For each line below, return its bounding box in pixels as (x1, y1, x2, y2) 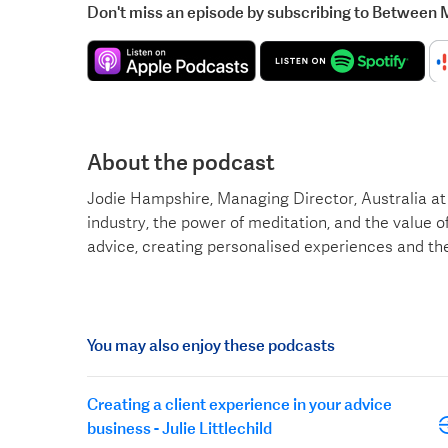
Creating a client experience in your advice (87, 394, 392, 414)
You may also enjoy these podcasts (87, 335, 335, 355)
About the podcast (87, 148, 275, 175)
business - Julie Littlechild (87, 418, 272, 438)
